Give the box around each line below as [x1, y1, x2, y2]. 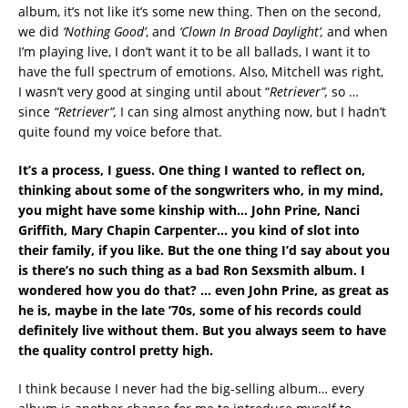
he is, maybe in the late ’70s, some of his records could [18, 301, 362, 319]
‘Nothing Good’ [63, 22, 146, 40]
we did [18, 22, 63, 40]
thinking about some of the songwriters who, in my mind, [18, 180, 383, 199]
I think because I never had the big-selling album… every [18, 379, 364, 397]
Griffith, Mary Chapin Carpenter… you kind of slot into [18, 220, 360, 239]
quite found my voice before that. [18, 122, 222, 140]
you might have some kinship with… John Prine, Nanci [18, 200, 360, 219]
